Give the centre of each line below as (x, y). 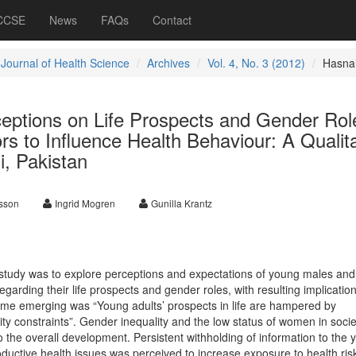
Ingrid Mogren (85, 203)
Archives (168, 63)
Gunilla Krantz (181, 203)
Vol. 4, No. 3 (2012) (256, 63)
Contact (172, 20)
